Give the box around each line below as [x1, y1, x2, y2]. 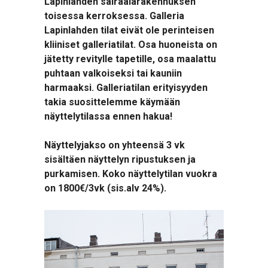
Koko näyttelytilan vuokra [102, 168, 217, 179]
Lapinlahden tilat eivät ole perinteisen [44, 25, 214, 36]
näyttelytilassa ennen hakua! [44, 111, 172, 122]
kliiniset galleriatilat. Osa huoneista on [44, 39, 217, 50]
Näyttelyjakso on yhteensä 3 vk [44, 139, 185, 151]
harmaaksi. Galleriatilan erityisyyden [44, 82, 208, 93]
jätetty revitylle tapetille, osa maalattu [44, 53, 216, 65]
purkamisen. [44, 168, 102, 179]
